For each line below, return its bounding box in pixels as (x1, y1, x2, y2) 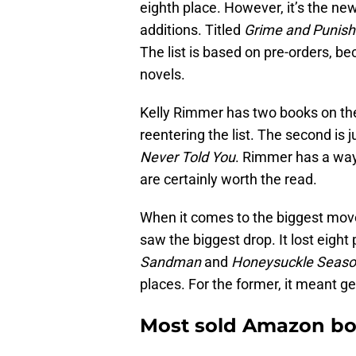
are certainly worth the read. (140, 171, 317, 188)
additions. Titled (140, 21, 244, 39)
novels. (140, 66, 185, 83)
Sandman (140, 253, 201, 271)
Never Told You (140, 149, 235, 166)
